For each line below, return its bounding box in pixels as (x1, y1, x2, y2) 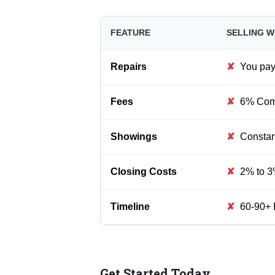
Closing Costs (110, 166, 177, 177)
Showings (110, 131, 157, 142)
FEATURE (110, 27, 150, 37)
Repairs (110, 61, 147, 72)
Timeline (110, 201, 150, 212)
